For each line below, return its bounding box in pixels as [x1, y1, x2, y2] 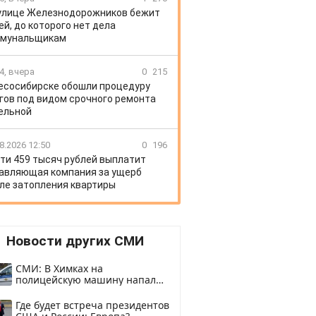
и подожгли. [16, 284, 75, 298]
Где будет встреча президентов [16, 298, 169, 312]
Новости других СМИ [6, 233, 144, 249]
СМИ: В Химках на [16, 262, 103, 275]
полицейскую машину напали [16, 273, 162, 286]
